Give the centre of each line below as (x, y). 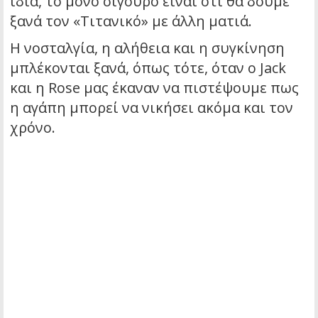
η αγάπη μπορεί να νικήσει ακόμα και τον (152, 108)
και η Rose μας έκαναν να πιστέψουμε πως (154, 88)
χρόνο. (33, 128)
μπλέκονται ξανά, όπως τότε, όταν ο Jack (148, 68)
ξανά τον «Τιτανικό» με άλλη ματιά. (131, 21)
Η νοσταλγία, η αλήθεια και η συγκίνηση (147, 48)
